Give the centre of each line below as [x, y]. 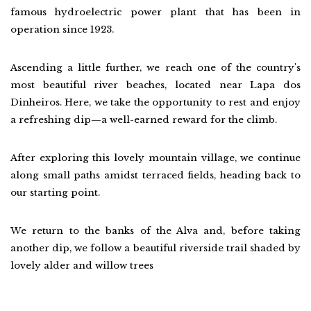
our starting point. [55, 193]
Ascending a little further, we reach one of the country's [155, 68]
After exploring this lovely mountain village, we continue [155, 158]
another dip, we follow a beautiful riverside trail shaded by [155, 248]
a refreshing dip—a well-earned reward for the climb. [144, 120]
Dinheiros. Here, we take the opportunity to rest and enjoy [155, 102]
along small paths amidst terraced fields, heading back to [155, 175]
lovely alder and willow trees [82, 266]
